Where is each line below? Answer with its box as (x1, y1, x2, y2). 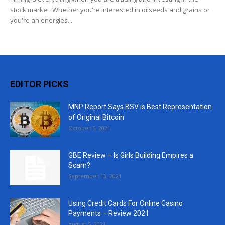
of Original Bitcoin (68, 113, 124, 122)
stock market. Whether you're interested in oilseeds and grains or (10, 5, 210, 15)
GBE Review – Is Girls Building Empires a (68, 151, 193, 160)
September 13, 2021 (68, 172, 122, 180)
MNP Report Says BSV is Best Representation (68, 103, 212, 111)
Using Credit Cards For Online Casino (68, 199, 183, 208)
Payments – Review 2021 (68, 209, 149, 218)
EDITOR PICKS (10, 79, 69, 90)
